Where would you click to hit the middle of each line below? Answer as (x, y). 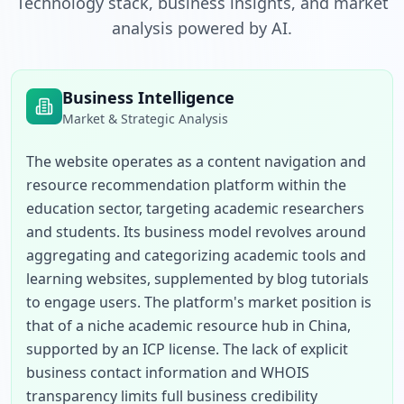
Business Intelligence (148, 97)
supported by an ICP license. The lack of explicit (187, 349)
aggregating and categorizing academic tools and (196, 255)
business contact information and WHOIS (168, 372)
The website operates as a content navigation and (196, 161)
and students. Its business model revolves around (196, 232)
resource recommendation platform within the (186, 185)
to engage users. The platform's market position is (199, 302)
